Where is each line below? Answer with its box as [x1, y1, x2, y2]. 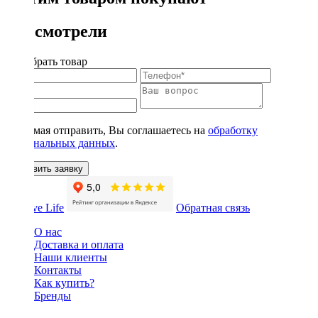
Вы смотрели [6, 21, 107, 40]
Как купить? [34, 276, 94, 289]
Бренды [34, 289, 71, 302]
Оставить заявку [11, 163, 83, 174]
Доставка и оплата [34, 238, 124, 251]
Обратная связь [176, 201, 250, 214]
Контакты [34, 263, 82, 276]
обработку [208, 124, 258, 136]
